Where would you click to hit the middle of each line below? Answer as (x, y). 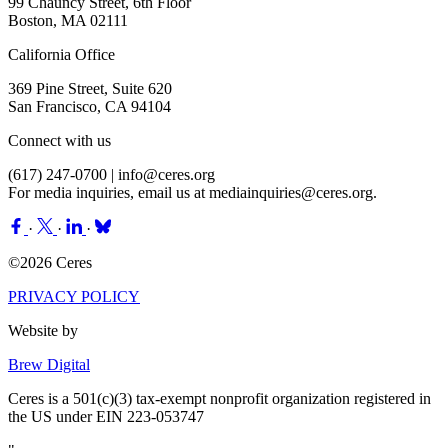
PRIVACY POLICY (74, 296)
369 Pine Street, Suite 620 (90, 88)
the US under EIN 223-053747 (106, 416)
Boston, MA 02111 (68, 20)
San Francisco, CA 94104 (89, 106)
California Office (61, 54)
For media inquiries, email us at (108, 192)
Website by (43, 330)
